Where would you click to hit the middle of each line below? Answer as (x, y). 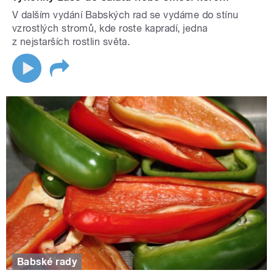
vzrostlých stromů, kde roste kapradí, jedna (110, 28)
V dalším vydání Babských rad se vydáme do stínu (126, 15)
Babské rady (47, 261)
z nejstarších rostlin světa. (71, 41)
